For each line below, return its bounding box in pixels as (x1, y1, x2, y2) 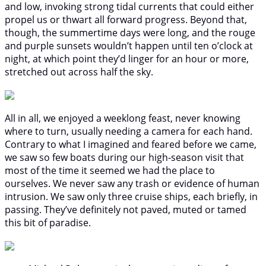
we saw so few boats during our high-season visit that (5, 150, 244, 164)
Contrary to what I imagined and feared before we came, (5, 137, 256, 151)
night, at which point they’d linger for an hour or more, (5, 52, 249, 65)
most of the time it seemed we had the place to (5, 163, 215, 177)
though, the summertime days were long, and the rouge (5, 26, 255, 39)
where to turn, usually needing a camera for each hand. (5, 124, 252, 138)
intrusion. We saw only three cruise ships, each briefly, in (5, 189, 258, 203)
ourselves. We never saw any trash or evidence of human (5, 176, 259, 190)
